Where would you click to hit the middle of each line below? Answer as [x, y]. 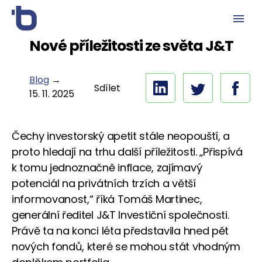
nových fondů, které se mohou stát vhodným [126, 247]
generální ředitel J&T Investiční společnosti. [120, 215]
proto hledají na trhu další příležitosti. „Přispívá [127, 152]
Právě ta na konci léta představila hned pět [120, 231]
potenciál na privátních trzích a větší [104, 183]
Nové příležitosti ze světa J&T [131, 46]
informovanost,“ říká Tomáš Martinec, [107, 199]
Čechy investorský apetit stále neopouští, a [121, 136]
